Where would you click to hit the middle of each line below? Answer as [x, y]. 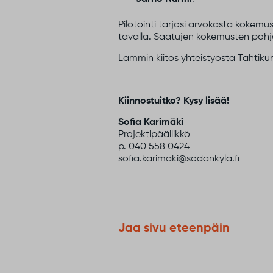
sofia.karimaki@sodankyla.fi [179, 159]
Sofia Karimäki [151, 122]
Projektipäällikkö [154, 135]
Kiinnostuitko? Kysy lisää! [174, 101]
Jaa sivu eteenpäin [174, 229]
